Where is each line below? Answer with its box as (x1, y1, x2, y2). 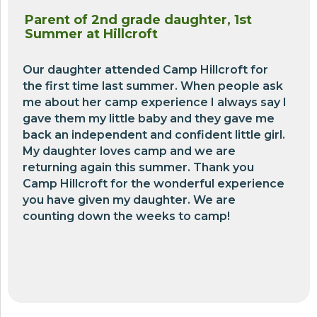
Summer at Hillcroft (25, 26, 158, 42)
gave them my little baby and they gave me (23, 112, 275, 125)
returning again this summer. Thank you (23, 161, 254, 174)
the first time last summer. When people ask (23, 79, 283, 93)
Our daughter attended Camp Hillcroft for (23, 63, 268, 76)
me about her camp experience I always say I (23, 96, 287, 109)
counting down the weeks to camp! (23, 209, 230, 223)
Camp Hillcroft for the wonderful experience (23, 177, 284, 190)
